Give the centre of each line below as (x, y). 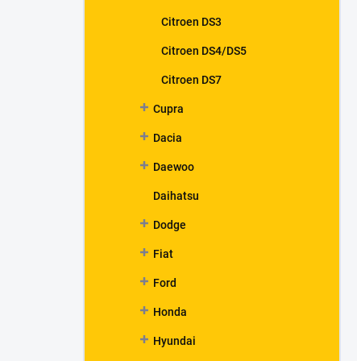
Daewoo (174, 167)
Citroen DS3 (191, 22)
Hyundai (174, 341)
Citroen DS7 (191, 80)
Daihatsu (176, 196)
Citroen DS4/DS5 (204, 51)
